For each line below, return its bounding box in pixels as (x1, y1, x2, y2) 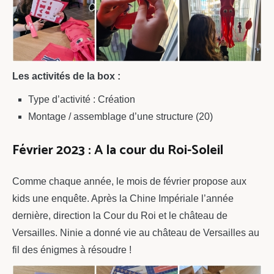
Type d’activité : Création (28, 94, 135, 105)
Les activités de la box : (12, 71, 120, 82)
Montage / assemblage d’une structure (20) (28, 111, 213, 122)
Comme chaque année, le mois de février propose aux (12, 176, 246, 187)
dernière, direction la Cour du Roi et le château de (12, 210, 228, 221)
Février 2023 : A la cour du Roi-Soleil (12, 139, 223, 161)
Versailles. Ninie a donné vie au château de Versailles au (12, 227, 259, 238)
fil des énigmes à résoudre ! (12, 244, 131, 255)
